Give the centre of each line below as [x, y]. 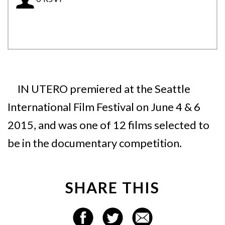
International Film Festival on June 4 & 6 [104, 107]
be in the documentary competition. [95, 143]
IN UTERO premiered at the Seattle [104, 89]
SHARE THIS [113, 187]
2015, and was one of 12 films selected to [108, 125]
